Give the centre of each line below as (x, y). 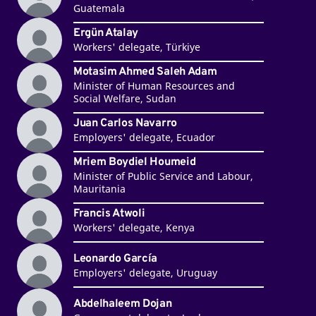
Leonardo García (115, 259)
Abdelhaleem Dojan (122, 304)
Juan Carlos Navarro (125, 124)
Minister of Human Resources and (154, 86)
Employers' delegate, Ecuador (144, 138)
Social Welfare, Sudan (124, 99)
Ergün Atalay (106, 34)
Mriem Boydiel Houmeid (134, 163)
